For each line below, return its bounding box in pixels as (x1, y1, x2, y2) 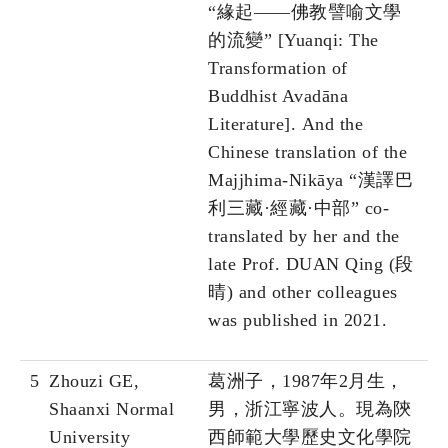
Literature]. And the (208, 114, 363, 135)
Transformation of (208, 58, 348, 79)
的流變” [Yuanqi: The (208, 30, 379, 51)
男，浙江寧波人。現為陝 (208, 399, 412, 420)
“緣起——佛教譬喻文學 (208, 2, 402, 23)
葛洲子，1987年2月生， (208, 371, 404, 392)
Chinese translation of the (208, 142, 407, 163)
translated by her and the (208, 226, 400, 247)
